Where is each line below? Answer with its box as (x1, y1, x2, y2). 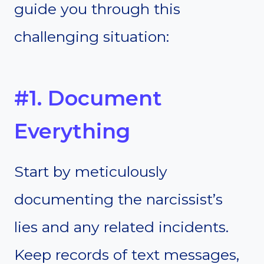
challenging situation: (14, 28, 169, 46)
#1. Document (14, 85, 162, 111)
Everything (14, 118, 130, 144)
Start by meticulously (14, 163, 167, 181)
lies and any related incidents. (14, 218, 229, 236)
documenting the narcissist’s (14, 190, 223, 209)
